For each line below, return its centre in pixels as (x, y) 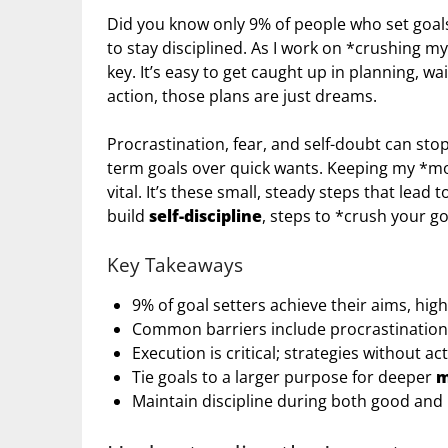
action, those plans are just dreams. (242, 96)
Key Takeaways (175, 265)
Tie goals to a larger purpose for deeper (284, 377)
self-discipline (205, 216)
